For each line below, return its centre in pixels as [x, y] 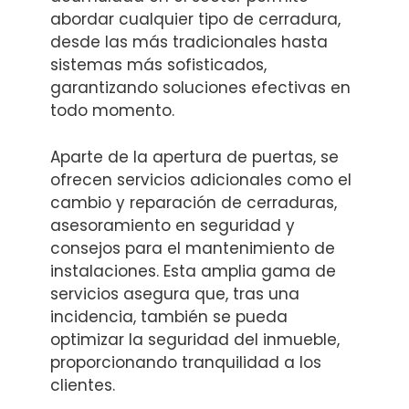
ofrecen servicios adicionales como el [201, 179]
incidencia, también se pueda [169, 316]
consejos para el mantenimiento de [193, 248]
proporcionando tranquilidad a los [186, 362]
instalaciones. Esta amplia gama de [193, 271]
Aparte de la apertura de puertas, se [194, 157]
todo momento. [112, 111]
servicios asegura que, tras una [175, 294]
